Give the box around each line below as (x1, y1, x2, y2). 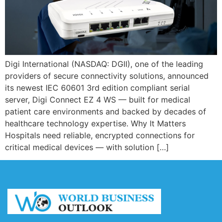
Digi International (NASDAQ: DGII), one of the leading (5, 58, 203, 69)
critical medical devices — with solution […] (5, 142, 169, 152)
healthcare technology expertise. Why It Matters (5, 118, 186, 128)
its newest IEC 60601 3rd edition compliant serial (5, 82, 190, 93)
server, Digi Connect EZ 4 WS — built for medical (5, 94, 190, 105)
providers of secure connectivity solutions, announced (5, 70, 209, 81)
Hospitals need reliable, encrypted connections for (5, 130, 195, 140)
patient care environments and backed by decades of (5, 106, 206, 116)
